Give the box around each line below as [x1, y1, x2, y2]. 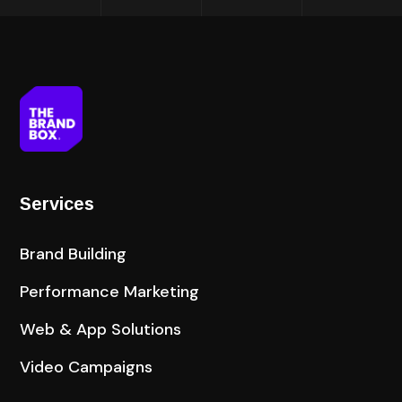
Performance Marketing [20, 280, 200, 302]
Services [20, 193, 95, 214]
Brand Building [20, 242, 127, 265]
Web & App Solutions [20, 318, 182, 340]
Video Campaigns [20, 355, 153, 378]
